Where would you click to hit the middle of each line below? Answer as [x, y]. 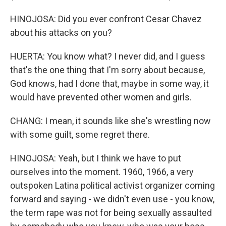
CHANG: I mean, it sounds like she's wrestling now [110, 121]
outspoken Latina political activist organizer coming [112, 185]
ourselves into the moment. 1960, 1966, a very [102, 172]
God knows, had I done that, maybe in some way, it [109, 83]
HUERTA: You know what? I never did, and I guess [108, 56]
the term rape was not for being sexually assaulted [111, 213]
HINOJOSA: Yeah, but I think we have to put [96, 158]
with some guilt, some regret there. [80, 134]
